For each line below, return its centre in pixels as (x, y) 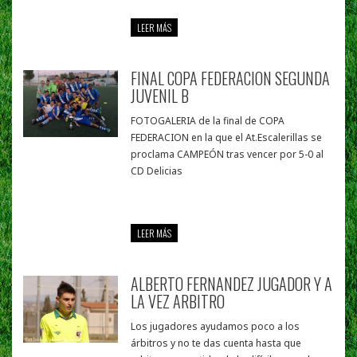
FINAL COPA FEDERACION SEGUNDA (231, 78)
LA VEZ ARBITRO (178, 302)
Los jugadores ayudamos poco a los (216, 327)
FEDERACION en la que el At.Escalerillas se (227, 138)
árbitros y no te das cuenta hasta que (216, 343)
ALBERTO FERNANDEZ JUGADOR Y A (232, 284)
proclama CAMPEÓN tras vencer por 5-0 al (228, 155)
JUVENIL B (160, 96)
